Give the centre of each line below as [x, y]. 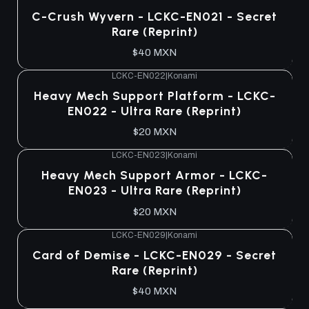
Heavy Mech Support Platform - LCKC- [154, 95]
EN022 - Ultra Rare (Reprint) [154, 110]
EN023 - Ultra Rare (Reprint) [154, 190]
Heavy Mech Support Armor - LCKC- [154, 175]
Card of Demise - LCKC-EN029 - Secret [154, 255]
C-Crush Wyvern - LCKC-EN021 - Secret [154, 16]
